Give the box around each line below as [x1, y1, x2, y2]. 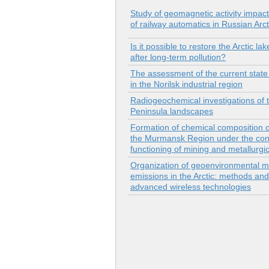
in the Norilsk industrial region [130, 79, 243, 89]
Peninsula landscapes [130, 106, 213, 116]
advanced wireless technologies [130, 182, 251, 192]
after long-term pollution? [130, 52, 226, 62]
